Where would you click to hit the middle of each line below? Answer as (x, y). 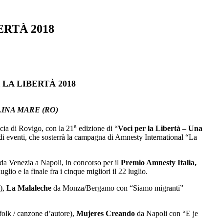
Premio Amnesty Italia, (159, 163)
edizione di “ (97, 129)
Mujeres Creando (106, 214)
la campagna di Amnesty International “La (132, 137)
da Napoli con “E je (166, 214)
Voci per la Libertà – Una (160, 129)
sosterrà (54, 137)
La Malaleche (29, 188)
